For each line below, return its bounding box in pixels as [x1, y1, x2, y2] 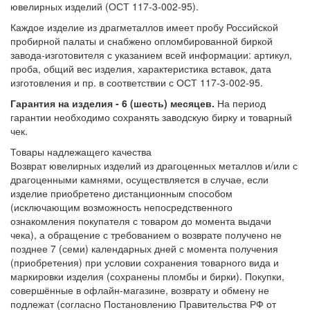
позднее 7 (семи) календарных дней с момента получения [10, 241, 278, 255]
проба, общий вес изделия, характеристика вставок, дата [10, 61, 271, 75]
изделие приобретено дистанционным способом [10, 185, 232, 200]
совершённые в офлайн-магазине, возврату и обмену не [10, 282, 269, 297]
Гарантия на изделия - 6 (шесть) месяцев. [10, 95, 215, 110]
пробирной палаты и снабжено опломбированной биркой [10, 33, 273, 48]
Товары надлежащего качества [10, 144, 152, 158]
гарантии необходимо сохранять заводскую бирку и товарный [10, 109, 292, 124]
